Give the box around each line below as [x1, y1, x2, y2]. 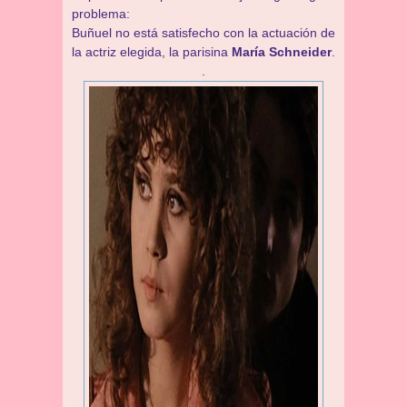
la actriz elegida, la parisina [72, 45, 232, 59]
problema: [72, 6, 130, 21]
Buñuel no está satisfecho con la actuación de [72, 25, 335, 40]
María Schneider [232, 45, 332, 59]
